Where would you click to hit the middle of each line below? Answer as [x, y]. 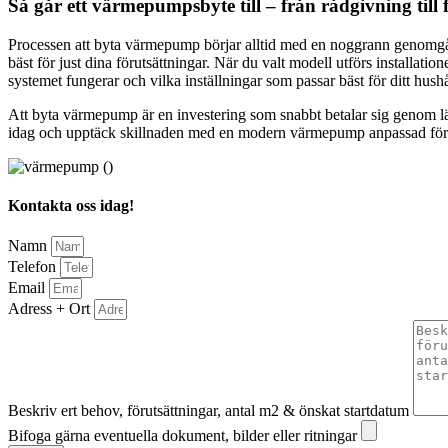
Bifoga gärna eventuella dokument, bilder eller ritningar [184, 436]
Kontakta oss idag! [71, 205]
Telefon [34, 267]
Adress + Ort [51, 309]
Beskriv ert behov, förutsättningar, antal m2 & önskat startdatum [210, 411]
